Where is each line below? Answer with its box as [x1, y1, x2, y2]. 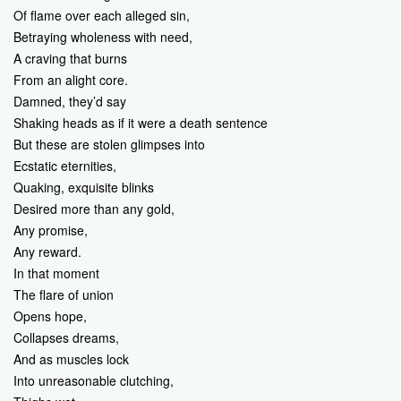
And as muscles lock [13, 350, 129, 368]
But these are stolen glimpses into [13, 135, 205, 153]
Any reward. [13, 243, 81, 260]
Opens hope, [13, 307, 87, 325]
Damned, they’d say [13, 92, 126, 110]
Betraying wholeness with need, [13, 28, 192, 46]
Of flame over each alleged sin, [13, 6, 190, 24]
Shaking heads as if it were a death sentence [13, 114, 268, 132]
